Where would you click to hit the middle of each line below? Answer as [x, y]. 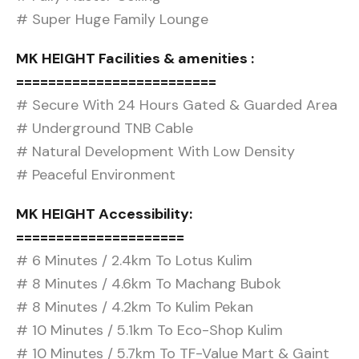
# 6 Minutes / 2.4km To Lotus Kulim [134, 261]
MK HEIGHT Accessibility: [104, 214]
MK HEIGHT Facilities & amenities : [135, 59]
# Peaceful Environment [96, 175]
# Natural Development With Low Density [155, 152]
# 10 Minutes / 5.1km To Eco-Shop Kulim [149, 331]
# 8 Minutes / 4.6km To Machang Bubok [149, 284]
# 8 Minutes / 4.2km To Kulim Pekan [135, 307]
